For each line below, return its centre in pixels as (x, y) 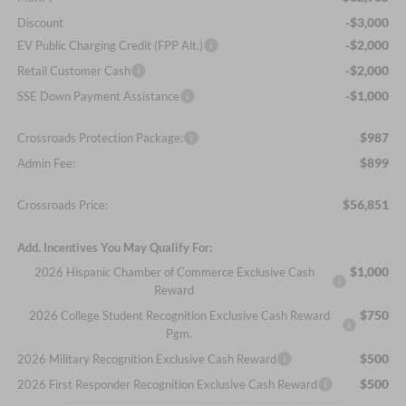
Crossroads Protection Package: (100, 138)
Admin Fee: (46, 164)
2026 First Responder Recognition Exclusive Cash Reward (167, 385)
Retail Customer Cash (73, 71)
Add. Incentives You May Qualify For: (114, 248)
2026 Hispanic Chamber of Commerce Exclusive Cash (174, 272)
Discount (40, 23)
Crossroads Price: (62, 205)
